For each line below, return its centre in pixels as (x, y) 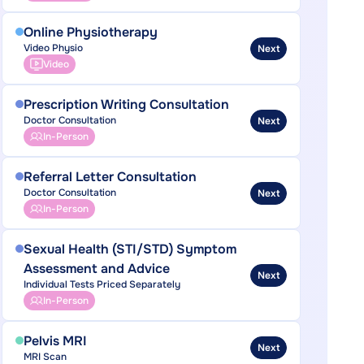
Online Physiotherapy (90, 32)
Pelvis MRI (55, 341)
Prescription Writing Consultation (126, 104)
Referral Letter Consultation (110, 177)
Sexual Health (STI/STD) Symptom (130, 249)
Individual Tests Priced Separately (102, 284)
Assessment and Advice (96, 269)
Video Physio (53, 48)
